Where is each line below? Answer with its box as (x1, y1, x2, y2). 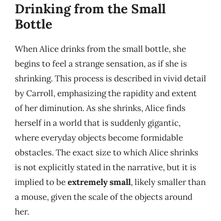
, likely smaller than (131, 177, 206, 187)
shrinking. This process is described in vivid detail (15, 73, 206, 84)
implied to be (15, 177, 68, 187)
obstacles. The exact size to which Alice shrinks (15, 147, 198, 158)
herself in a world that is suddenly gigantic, (15, 117, 181, 128)
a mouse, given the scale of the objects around (15, 191, 192, 202)
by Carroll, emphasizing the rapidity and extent (15, 88, 197, 99)
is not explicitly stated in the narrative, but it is (15, 162, 196, 173)
